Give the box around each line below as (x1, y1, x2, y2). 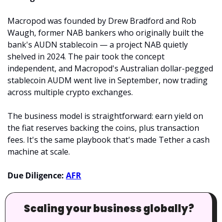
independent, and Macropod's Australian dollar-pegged (7, 63, 213, 74)
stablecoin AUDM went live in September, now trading (7, 75, 208, 86)
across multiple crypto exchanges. (7, 87, 133, 98)
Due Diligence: (7, 170, 66, 181)
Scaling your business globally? (23, 202, 194, 216)
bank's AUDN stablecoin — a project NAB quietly (7, 39, 188, 51)
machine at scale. (7, 146, 70, 158)
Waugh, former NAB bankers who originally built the (7, 27, 204, 39)
